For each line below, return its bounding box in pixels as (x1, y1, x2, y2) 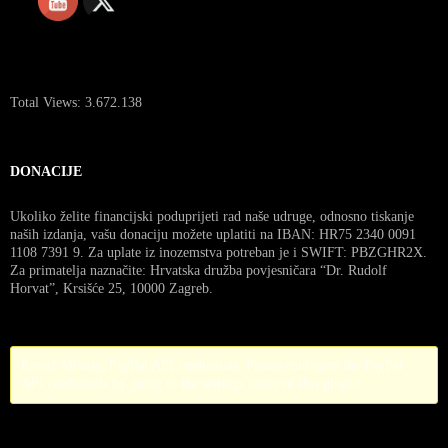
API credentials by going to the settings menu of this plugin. (21, 375, 363, 391)
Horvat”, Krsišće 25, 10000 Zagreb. (10, 280, 213, 296)
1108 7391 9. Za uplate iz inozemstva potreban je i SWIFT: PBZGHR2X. (10, 244, 427, 260)
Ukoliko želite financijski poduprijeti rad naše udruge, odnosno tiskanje (10, 208, 414, 224)
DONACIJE (10, 163, 82, 179)
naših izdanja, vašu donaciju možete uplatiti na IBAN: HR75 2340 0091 (10, 226, 416, 242)
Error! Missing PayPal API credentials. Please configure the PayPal (21, 357, 403, 373)
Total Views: (10, 94, 85, 110)
